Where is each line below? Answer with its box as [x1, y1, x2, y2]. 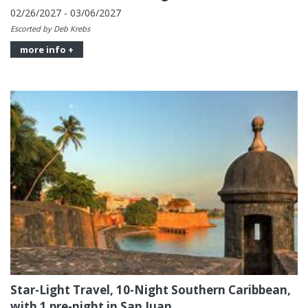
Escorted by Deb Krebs [10, 23, 90, 34]
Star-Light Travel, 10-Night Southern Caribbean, [10, 281, 291, 298]
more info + [20, 43, 74, 56]
